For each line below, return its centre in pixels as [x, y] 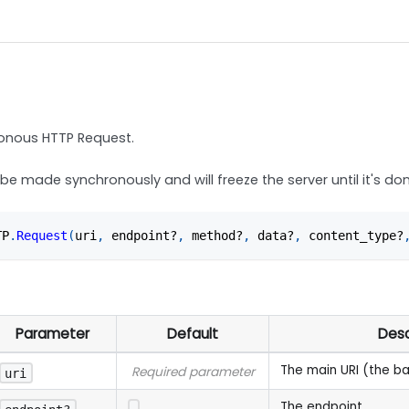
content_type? [353, 236]
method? [214, 236]
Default [193, 334]
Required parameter [193, 372]
